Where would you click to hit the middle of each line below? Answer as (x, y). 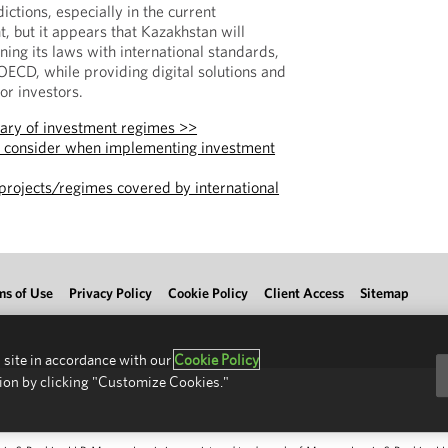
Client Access (304, 293)
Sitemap (384, 293)
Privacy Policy (110, 293)
